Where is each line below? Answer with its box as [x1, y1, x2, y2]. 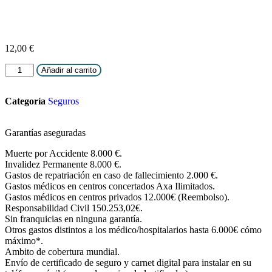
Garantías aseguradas [5, 127, 86, 138]
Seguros [48, 96, 79, 106]
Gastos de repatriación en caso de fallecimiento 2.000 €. [5, 170, 218, 180]
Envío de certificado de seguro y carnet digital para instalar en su [5, 257, 251, 268]
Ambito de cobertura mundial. [5, 246, 120, 257]
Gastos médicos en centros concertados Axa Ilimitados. [5, 181, 215, 191]
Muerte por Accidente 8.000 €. [5, 148, 122, 158]
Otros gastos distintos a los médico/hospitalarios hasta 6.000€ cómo [5, 225, 262, 235]
